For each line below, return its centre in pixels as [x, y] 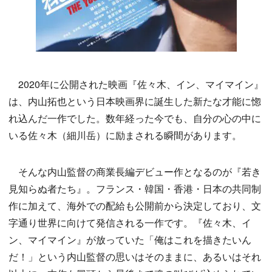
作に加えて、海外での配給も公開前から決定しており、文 [135, 206]
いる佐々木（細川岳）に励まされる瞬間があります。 [125, 135]
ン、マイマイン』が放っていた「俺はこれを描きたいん [130, 240]
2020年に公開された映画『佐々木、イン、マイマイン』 [136, 84]
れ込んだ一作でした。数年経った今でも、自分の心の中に [135, 118]
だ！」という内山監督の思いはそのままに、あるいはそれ [135, 257]
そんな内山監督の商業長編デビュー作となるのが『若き [135, 172]
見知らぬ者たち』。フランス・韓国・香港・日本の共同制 [135, 189]
